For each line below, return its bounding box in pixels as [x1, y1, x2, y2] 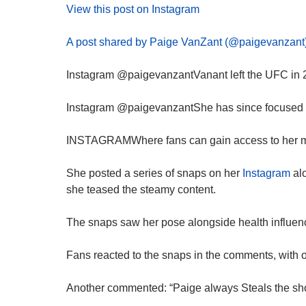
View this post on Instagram [66, 3, 199, 16]
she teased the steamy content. [66, 184, 216, 196]
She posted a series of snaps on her [66, 167, 242, 180]
